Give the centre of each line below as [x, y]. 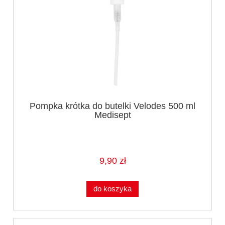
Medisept [113, 115]
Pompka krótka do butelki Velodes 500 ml [113, 106]
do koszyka [113, 189]
